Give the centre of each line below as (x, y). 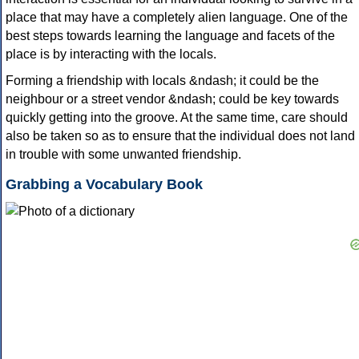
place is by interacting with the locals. (111, 54)
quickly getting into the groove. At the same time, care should (177, 118)
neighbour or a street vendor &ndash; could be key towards (172, 99)
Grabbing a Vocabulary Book (104, 185)
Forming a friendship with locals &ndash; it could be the (162, 81)
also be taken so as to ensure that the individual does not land (180, 136)
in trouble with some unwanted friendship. (123, 155)
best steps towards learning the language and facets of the (170, 36)
